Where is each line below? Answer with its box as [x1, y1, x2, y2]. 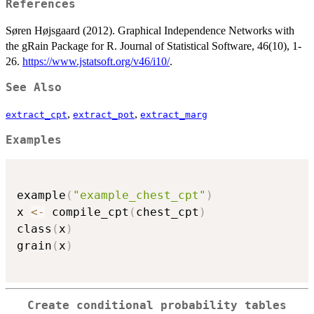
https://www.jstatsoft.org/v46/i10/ [22, 55, 170, 68]
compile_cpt [45, 205, 129, 219]
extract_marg [140, 109, 207, 121]
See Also [6, 81, 62, 95]
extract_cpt [6, 109, 67, 121]
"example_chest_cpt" [73, 189, 206, 203]
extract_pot [73, 109, 135, 121]
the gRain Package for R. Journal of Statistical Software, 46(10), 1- [6, 40, 301, 53]
